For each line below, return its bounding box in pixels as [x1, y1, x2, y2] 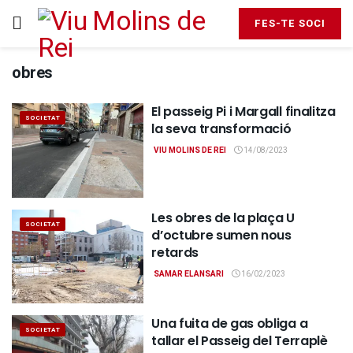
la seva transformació [151, 120, 292, 138]
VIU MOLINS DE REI [153, 145, 226, 156]
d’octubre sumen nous [151, 225, 292, 244]
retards [151, 243, 199, 262]
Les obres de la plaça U [151, 208, 295, 227]
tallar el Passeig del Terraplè [151, 332, 328, 351]
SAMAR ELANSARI [153, 268, 224, 280]
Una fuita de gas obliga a [151, 314, 308, 333]
